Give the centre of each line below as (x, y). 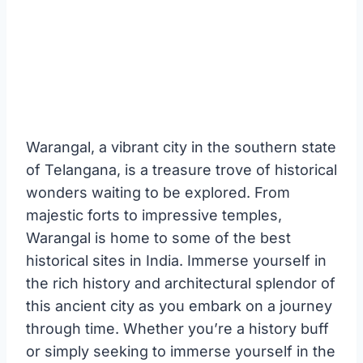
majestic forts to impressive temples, (154, 216)
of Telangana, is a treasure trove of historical (181, 170)
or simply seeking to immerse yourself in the (181, 352)
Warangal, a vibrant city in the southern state (181, 147)
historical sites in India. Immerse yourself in (176, 261)
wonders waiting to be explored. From (158, 193)
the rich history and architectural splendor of (181, 284)
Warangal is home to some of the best (158, 238)
